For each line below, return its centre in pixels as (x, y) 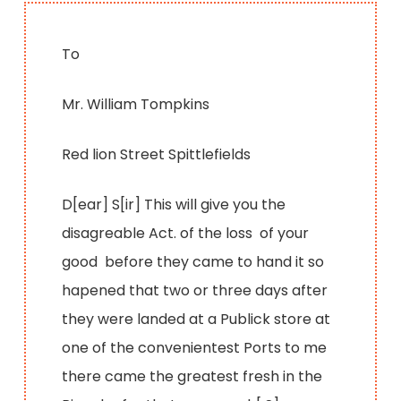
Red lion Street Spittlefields (157, 154)
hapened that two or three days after (195, 290)
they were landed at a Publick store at (196, 319)
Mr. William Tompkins (136, 104)
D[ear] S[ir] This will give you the (174, 204)
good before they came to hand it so (193, 261)
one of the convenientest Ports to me (195, 347)
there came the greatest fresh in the (192, 376)
